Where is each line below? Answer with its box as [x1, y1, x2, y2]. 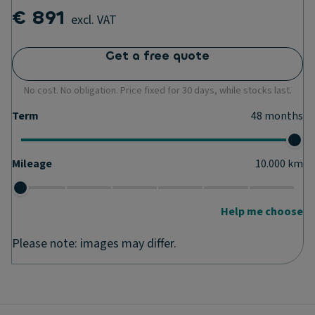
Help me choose [221, 204, 303, 219]
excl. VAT [71, 11, 117, 29]
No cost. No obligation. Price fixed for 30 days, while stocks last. [23, 84, 292, 98]
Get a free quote [105, 48, 210, 64]
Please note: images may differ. [12, 235, 176, 252]
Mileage [12, 156, 52, 172]
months [264, 108, 303, 124]
